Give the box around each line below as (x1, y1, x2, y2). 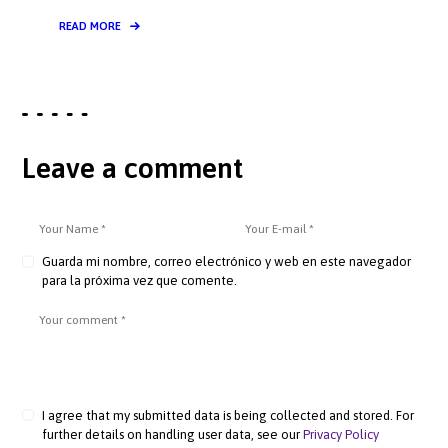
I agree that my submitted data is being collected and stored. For (41, 407, 414, 423)
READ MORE (58, 18, 121, 32)
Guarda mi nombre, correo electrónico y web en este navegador (41, 254, 411, 270)
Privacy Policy (302, 426, 379, 442)
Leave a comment (22, 151, 244, 185)
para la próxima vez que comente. (41, 273, 237, 289)
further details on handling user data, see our (41, 426, 303, 442)
